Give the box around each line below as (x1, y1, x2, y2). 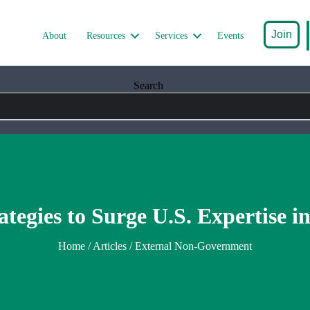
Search (133, 80, 163, 92)
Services (155, 30, 188, 41)
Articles (93, 240, 127, 253)
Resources (86, 30, 126, 41)
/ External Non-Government (127, 240, 252, 253)
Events (217, 30, 244, 41)
